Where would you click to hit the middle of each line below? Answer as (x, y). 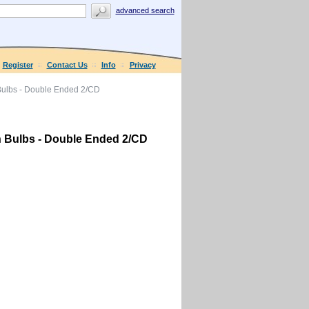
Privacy (142, 65)
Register (18, 65)
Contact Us (67, 65)
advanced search (145, 11)
